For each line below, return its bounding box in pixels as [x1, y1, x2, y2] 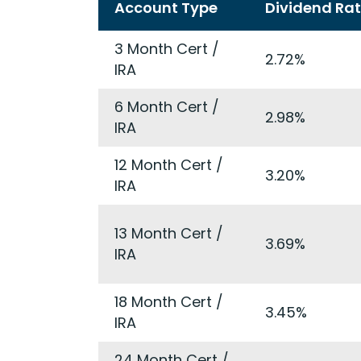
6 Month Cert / [114, 97, 219, 117]
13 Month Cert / [114, 223, 223, 243]
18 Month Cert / [114, 292, 223, 312]
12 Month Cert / [114, 155, 223, 175]
